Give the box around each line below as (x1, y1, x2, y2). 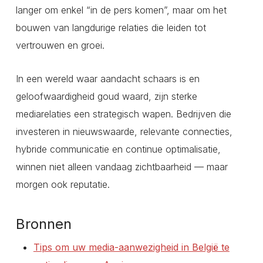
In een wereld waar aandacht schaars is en (15, 73, 200, 85)
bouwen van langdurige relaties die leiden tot (15, 22, 206, 34)
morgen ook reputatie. (15, 178, 110, 191)
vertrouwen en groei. (15, 39, 104, 52)
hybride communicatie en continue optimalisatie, (15, 143, 221, 156)
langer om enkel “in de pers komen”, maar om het (15, 4, 227, 16)
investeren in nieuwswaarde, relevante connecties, (15, 126, 232, 138)
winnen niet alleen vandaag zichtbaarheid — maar (15, 161, 228, 173)
